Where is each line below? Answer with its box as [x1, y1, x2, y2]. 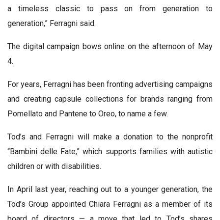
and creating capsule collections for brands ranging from [7, 94, 213, 104]
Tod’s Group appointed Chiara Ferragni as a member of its [7, 199, 213, 209]
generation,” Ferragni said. [7, 18, 96, 28]
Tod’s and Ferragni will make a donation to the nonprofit [7, 132, 213, 141]
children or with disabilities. [7, 161, 101, 171]
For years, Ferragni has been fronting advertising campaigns [7, 79, 213, 89]
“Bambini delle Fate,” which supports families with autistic [7, 146, 213, 156]
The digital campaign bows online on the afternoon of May [7, 41, 213, 51]
